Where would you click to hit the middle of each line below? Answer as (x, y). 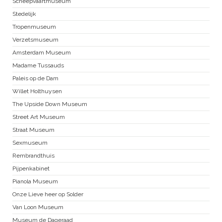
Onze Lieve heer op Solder (48, 194)
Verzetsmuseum (35, 40)
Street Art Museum (39, 117)
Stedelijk (24, 14)
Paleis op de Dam (35, 79)
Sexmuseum (30, 143)
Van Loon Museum (38, 207)
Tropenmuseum (34, 27)
